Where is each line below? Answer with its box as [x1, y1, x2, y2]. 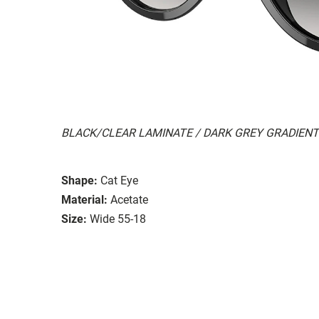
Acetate [110, 192, 148, 206]
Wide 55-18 [90, 211, 146, 226]
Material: [61, 192, 108, 206]
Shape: [61, 173, 98, 187]
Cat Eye [100, 173, 138, 187]
